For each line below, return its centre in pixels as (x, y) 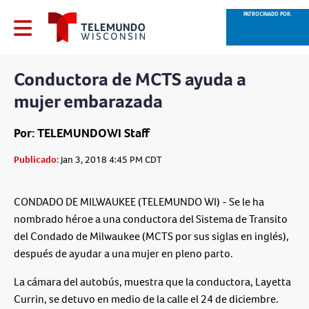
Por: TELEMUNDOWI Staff (82, 133)
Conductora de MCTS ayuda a (130, 79)
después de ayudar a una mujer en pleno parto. (123, 254)
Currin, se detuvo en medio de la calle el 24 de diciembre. (146, 299)
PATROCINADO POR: (268, 14)
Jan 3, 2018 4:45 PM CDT (110, 160)
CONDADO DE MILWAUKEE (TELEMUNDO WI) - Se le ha (139, 202)
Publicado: (36, 160)
